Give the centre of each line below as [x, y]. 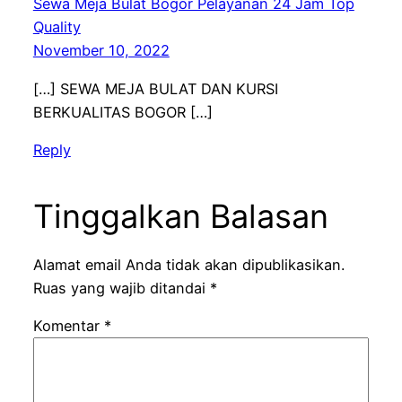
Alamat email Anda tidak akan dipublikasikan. [188, 265]
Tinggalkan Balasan [180, 216]
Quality [57, 27]
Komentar [68, 326]
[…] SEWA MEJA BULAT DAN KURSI [155, 88]
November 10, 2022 [101, 51]
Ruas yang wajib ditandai [121, 288]
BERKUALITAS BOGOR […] [122, 112]
